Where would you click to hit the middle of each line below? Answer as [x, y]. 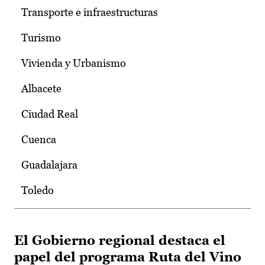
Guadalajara [49, 165]
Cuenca [39, 140]
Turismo [41, 38]
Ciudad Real [50, 114]
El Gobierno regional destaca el [120, 241]
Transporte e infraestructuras [90, 12]
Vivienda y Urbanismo [74, 63]
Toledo [38, 190]
